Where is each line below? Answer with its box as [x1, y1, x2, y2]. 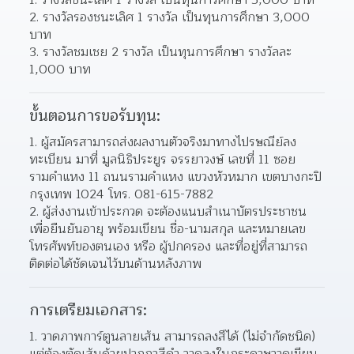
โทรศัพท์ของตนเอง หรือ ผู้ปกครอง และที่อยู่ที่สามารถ [29, 235, 308, 257]
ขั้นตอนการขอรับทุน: [29, 103, 161, 129]
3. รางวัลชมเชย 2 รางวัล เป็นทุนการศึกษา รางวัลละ [29, 41, 292, 62]
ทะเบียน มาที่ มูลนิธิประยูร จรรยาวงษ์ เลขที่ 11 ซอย [29, 149, 296, 170]
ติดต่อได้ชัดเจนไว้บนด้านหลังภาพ [29, 253, 202, 274]
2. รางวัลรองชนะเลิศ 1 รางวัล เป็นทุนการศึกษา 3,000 [29, 6, 311, 28]
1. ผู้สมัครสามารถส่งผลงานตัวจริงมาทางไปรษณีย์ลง [29, 131, 297, 153]
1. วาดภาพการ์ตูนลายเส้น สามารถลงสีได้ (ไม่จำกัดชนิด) [29, 326, 316, 347]
